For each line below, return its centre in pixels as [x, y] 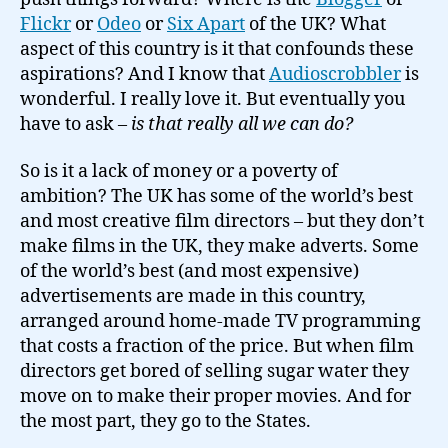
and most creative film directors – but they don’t [222, 221]
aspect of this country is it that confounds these [217, 49]
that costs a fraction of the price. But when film [217, 346]
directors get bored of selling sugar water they [214, 371]
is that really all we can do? [242, 124]
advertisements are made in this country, [193, 296]
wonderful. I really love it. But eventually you [212, 99]
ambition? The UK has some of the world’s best [216, 196]
